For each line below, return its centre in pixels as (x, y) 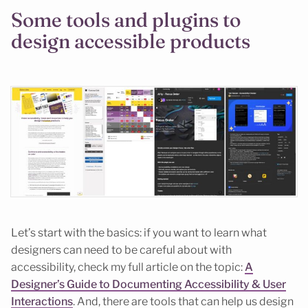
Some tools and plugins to (126, 19)
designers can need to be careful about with (121, 250)
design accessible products (131, 41)
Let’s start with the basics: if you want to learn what (139, 233)
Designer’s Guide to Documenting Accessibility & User (148, 285)
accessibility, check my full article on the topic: (128, 267)
